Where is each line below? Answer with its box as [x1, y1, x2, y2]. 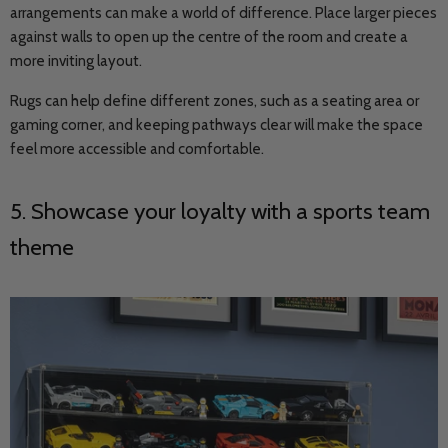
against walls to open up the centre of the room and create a [10, 28, 408, 46]
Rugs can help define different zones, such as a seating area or [10, 92, 419, 110]
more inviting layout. [10, 52, 145, 70]
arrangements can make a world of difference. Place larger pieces [10, 4, 437, 22]
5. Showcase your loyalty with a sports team [10, 197, 430, 225]
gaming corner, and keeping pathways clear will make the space [10, 116, 423, 134]
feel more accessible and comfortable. [10, 140, 264, 158]
